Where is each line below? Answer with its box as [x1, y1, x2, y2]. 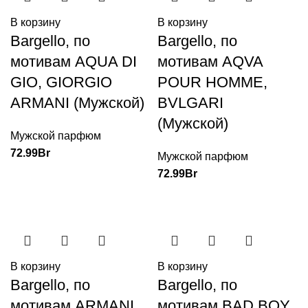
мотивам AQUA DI [10, 53, 137, 70]
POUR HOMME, [157, 74, 267, 91]
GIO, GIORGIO [10, 74, 112, 91]
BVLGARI [157, 94, 223, 111]
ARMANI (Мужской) [10, 94, 144, 111]
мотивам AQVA [157, 53, 263, 70]
